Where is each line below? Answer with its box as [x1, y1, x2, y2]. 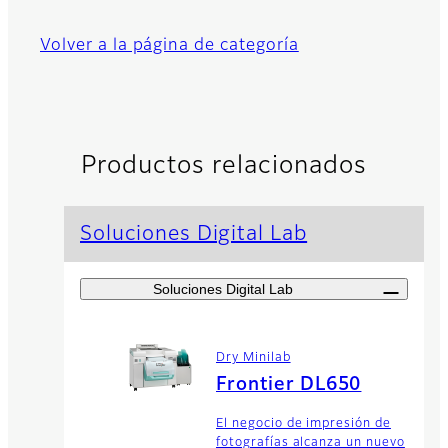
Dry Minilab [216, 351, 291, 364]
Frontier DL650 [216, 375, 362, 394]
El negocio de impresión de [216, 417, 391, 430]
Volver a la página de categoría [40, 38, 299, 55]
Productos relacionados [81, 154, 367, 179]
